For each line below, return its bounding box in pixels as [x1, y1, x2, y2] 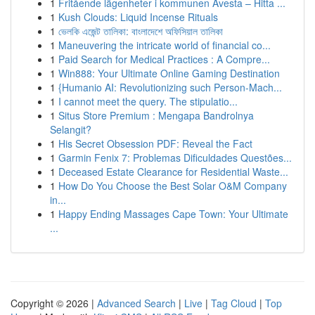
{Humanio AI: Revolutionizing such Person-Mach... [58, 80, 282, 94]
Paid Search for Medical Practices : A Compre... [58, 52, 270, 66]
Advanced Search [97, 296, 176, 310]
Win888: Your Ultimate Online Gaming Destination [58, 66, 280, 80]
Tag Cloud [211, 296, 257, 310]
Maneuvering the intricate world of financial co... [58, 38, 271, 52]
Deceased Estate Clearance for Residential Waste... [58, 165, 288, 179]
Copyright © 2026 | [11, 296, 97, 310]
